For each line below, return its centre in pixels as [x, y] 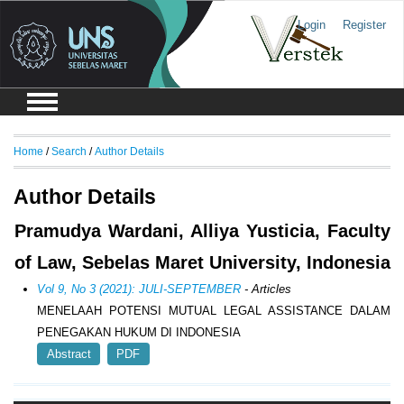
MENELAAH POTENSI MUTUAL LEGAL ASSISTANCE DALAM [214, 311]
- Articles [266, 289]
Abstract [69, 354]
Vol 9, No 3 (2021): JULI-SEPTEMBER [139, 289]
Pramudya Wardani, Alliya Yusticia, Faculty [202, 231]
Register [364, 25]
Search [69, 151]
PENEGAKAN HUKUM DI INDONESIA [139, 333]
